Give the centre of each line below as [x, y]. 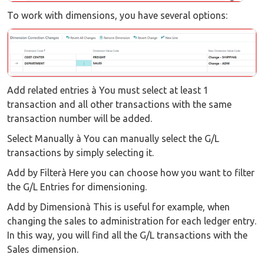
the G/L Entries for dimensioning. [77, 187]
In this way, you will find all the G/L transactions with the [127, 235]
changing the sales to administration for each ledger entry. [132, 221]
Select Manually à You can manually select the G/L [113, 139]
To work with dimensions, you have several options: [117, 16]
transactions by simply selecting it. [80, 153]
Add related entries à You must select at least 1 [108, 90]
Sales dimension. [43, 250]
